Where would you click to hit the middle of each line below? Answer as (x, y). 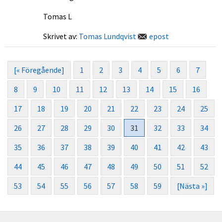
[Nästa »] (192, 186)
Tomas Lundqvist (108, 36)
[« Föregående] (39, 70)
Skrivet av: (61, 36)
